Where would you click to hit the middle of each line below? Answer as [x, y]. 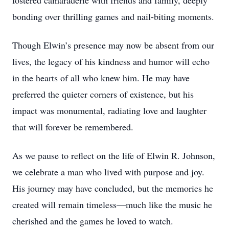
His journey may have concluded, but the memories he [113, 188]
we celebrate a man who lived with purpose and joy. [108, 172]
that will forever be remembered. [73, 127]
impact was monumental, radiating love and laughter [109, 110]
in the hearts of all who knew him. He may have [101, 78]
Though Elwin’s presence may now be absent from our [113, 45]
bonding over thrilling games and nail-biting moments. [113, 16]
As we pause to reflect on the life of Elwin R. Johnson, [114, 155]
